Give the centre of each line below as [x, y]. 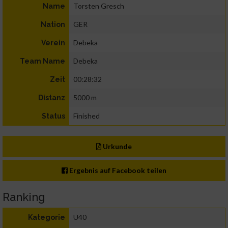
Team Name [42, 61]
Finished [87, 116]
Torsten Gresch [99, 6]
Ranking [24, 197]
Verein [53, 43]
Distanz [52, 98]
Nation [53, 25]
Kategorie [47, 218]
